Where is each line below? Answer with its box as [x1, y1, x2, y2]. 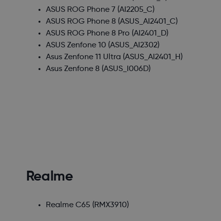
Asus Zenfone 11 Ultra [45, 53, 121, 62]
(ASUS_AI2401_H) [120, 53, 183, 62]
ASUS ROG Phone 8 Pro [45, 30, 130, 38]
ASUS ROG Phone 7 [45, 6, 115, 14]
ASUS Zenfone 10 [45, 41, 106, 50]
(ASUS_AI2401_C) [115, 18, 178, 26]
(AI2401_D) [129, 30, 168, 38]
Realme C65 [45, 201, 90, 210]
